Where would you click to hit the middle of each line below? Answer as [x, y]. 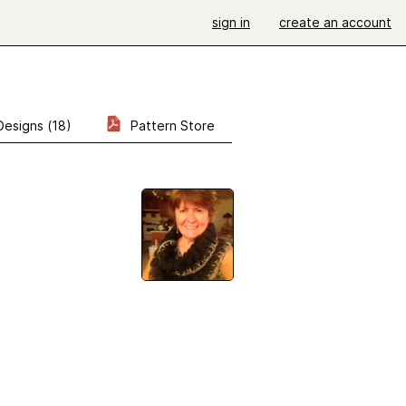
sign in [231, 22]
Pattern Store [171, 126]
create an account [335, 22]
